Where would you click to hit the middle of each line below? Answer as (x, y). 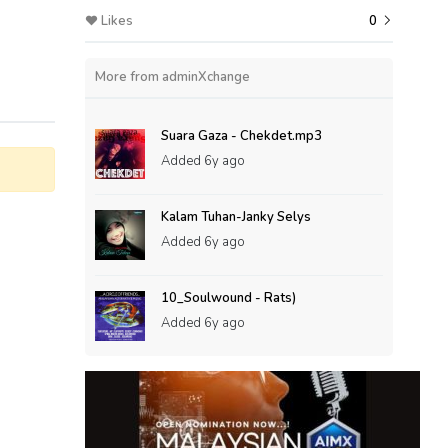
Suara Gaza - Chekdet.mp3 (242, 136)
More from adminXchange (173, 77)
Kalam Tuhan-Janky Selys (236, 217)
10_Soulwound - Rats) (229, 298)
